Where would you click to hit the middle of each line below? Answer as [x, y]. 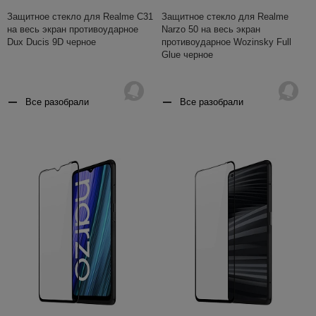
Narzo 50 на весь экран [211, 30]
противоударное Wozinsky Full [226, 42]
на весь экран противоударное [73, 30]
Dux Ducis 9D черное [51, 42]
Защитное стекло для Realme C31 [80, 17]
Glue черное [187, 55]
